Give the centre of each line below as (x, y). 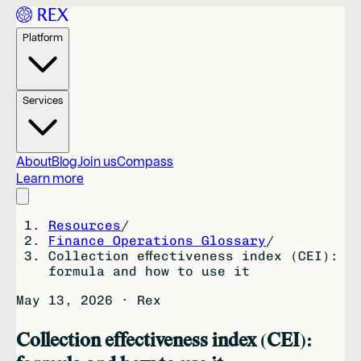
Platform (43, 37)
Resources (85, 225)
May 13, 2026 (64, 300)
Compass (145, 162)
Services (43, 100)
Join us (97, 162)
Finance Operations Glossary (157, 241)
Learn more (50, 178)
